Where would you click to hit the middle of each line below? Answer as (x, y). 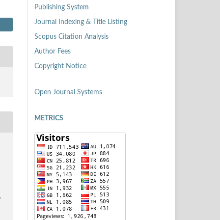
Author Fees (53, 51)
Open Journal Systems (68, 92)
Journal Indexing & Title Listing (81, 22)
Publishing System (62, 7)
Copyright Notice (60, 66)
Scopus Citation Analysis (71, 37)
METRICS (49, 118)
